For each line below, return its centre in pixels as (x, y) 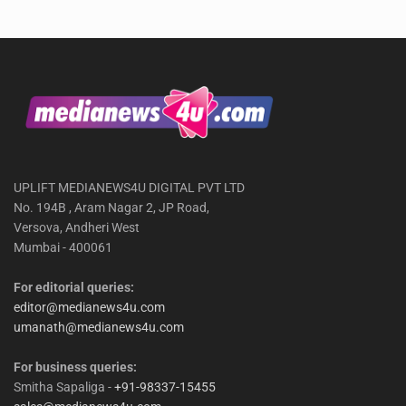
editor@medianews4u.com (89, 307)
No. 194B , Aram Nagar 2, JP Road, (111, 207)
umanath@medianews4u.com (99, 327)
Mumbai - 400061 (63, 247)
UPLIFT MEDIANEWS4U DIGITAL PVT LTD (129, 187)
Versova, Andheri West (77, 227)
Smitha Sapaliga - (64, 387)
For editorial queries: (74, 287)
